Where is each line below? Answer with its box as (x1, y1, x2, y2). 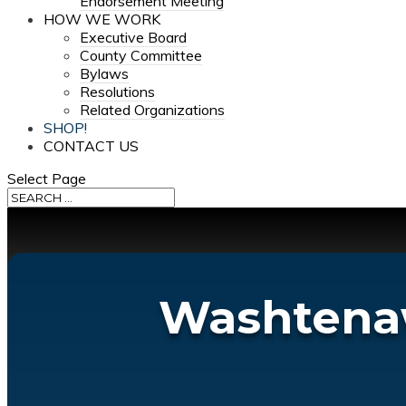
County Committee (80, 46, 202, 64)
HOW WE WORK (43, 10, 160, 28)
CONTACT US (43, 137, 139, 155)
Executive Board (80, 28, 187, 46)
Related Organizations (80, 101, 225, 119)
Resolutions (80, 82, 155, 101)
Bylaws (80, 64, 129, 82)
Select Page (7, 169, 86, 188)
